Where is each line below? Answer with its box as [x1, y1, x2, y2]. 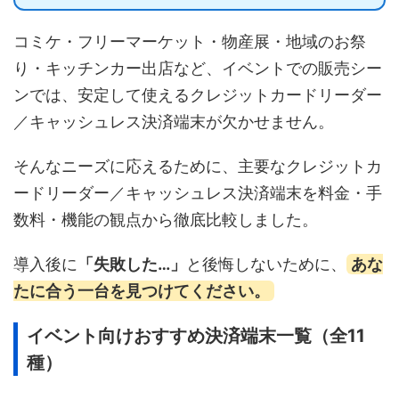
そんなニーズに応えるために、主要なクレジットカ [13, 156, 382, 175]
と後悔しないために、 [186, 254, 346, 273]
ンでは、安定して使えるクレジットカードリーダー [13, 85, 382, 104]
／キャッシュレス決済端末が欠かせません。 [13, 111, 334, 131]
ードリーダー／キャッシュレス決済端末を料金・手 [13, 183, 382, 202]
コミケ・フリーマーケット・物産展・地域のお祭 [13, 31, 366, 51]
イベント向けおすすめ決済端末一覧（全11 [27, 324, 365, 346]
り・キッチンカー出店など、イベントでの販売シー [13, 58, 382, 77]
